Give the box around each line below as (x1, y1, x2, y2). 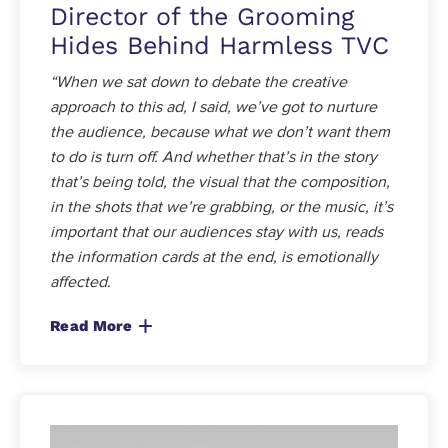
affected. (50, 273, 111, 290)
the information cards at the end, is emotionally (50, 248, 378, 265)
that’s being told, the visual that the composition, (50, 173, 390, 190)
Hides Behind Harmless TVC (50, 30, 389, 60)
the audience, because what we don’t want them (50, 123, 390, 140)
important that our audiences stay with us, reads (50, 223, 383, 240)
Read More (50, 317, 133, 336)
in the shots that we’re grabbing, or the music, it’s (50, 198, 393, 215)
